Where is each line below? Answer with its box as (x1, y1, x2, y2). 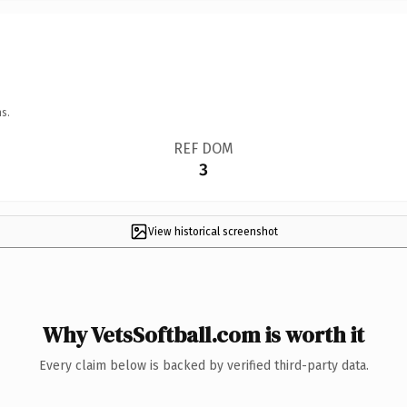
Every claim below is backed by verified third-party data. (38, 357, 369, 373)
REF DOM (173, 139, 233, 157)
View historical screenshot (147, 224, 278, 238)
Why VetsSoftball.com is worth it (43, 319, 364, 350)
